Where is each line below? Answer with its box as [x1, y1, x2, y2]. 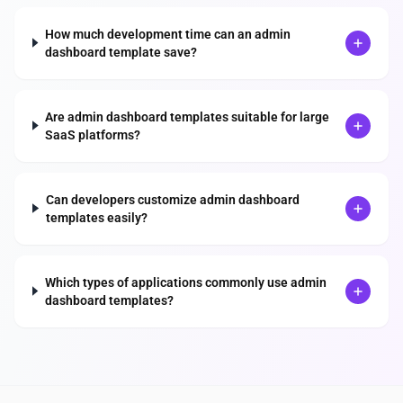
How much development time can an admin [44, 26, 291, 41]
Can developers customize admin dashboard [45, 192, 300, 207]
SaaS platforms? [45, 127, 141, 142]
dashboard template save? [44, 44, 197, 59]
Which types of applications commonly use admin [44, 274, 327, 290]
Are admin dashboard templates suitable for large [45, 109, 330, 124]
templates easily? [45, 210, 148, 225]
